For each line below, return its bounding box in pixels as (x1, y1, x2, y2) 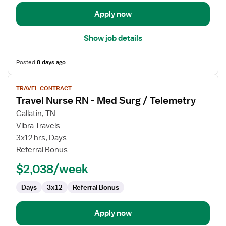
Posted (16, 58, 37, 66)
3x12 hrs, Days (16, 133, 67, 143)
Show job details (84, 33, 142, 43)
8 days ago (37, 58, 66, 66)
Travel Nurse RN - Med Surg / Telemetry (16, 94, 196, 106)
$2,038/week (16, 161, 88, 176)
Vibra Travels (16, 121, 60, 131)
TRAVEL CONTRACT (16, 84, 72, 92)
